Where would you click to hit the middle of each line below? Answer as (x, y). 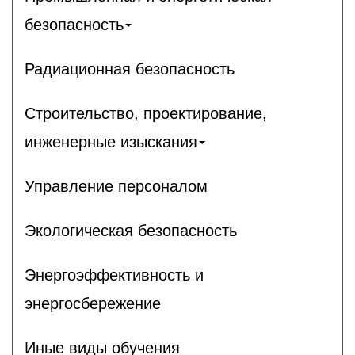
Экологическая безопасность (131, 230)
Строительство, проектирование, (146, 113)
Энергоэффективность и (114, 275)
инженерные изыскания (111, 141)
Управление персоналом (116, 186)
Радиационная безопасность (130, 69)
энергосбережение (93, 303)
